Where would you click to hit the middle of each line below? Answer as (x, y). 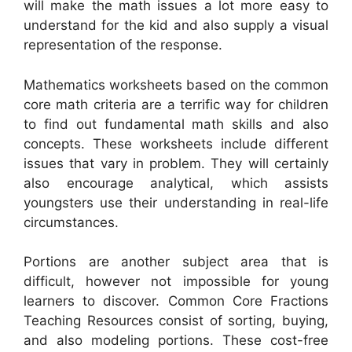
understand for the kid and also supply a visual (176, 26)
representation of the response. (123, 45)
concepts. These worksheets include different (176, 143)
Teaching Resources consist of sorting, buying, (176, 321)
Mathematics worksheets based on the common (176, 84)
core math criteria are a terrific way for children (176, 104)
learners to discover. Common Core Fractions (176, 301)
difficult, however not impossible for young (176, 282)
